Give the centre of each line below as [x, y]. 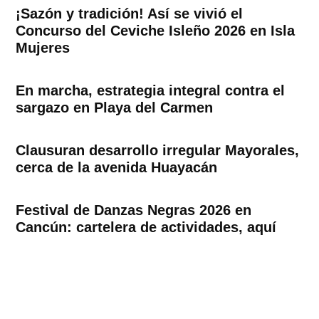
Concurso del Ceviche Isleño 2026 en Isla [156, 31]
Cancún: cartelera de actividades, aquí [146, 228]
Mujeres [43, 48]
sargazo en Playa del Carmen [115, 108]
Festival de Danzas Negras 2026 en [134, 210]
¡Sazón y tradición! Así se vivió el [130, 14]
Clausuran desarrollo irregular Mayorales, [158, 151]
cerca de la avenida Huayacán [117, 168]
